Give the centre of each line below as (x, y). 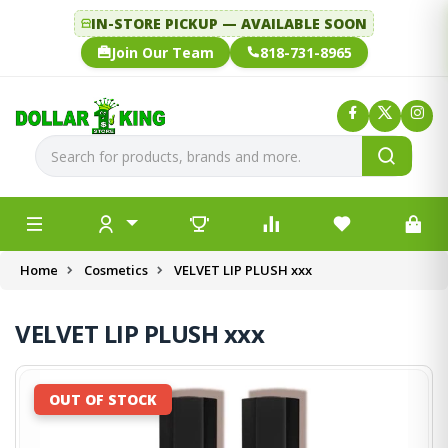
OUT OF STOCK (103, 400)
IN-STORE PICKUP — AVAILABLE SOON (229, 23)
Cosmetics (116, 270)
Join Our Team (162, 52)
